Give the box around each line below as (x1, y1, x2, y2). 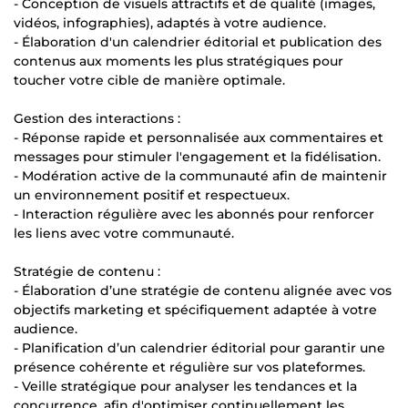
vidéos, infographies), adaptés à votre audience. (14, 15, 326, 31)
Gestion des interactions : (14, 110, 180, 127)
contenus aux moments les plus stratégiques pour (14, 53, 343, 69)
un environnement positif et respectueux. (14, 187, 290, 203)
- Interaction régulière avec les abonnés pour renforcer (14, 206, 374, 222)
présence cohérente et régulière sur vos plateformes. (14, 359, 365, 375)
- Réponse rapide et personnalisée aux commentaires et (14, 129, 383, 146)
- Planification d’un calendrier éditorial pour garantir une (14, 340, 385, 356)
